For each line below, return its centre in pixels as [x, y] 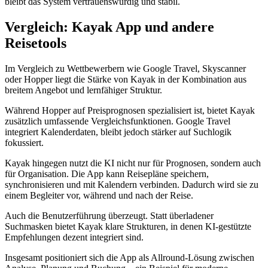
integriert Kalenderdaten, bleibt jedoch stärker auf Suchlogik [118, 132]
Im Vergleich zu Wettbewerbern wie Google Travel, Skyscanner [125, 69]
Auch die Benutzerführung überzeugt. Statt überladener [109, 216]
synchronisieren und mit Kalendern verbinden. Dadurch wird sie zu [132, 185]
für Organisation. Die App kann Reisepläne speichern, [107, 174]
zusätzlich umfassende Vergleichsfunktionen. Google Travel [118, 121]
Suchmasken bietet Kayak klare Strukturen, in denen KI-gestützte [128, 227]
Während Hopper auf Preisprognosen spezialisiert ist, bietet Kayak [130, 111]
